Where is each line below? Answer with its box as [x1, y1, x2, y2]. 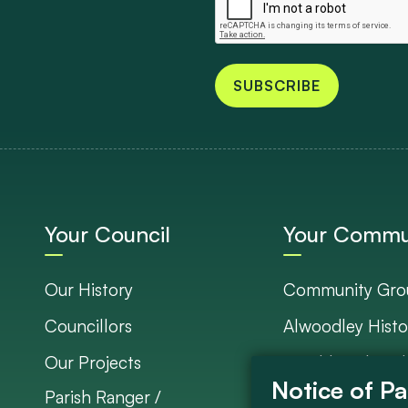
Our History [45, 278, 134, 301]
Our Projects [45, 351, 142, 373]
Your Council [45, 219, 171, 248]
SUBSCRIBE [233, 76, 321, 95]
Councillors [45, 314, 133, 337]
